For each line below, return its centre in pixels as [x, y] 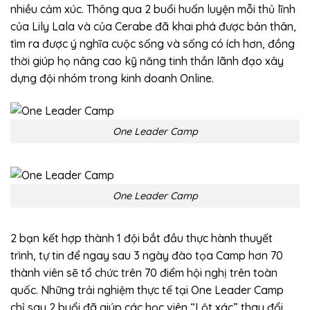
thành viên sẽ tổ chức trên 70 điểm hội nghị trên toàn [144, 273]
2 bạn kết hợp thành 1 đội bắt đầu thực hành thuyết [142, 238]
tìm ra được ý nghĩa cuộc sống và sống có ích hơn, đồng [153, 43]
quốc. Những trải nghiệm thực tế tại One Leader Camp [147, 290]
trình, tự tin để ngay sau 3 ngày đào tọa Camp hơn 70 [147, 256]
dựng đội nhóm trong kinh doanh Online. [112, 78]
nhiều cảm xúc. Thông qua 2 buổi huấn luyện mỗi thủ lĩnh [153, 9]
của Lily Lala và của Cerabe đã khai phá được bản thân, [153, 26]
